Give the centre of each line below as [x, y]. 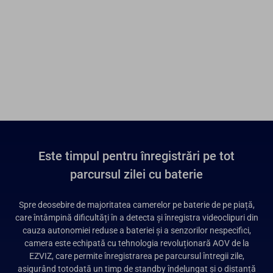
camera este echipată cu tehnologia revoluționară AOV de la [136, 243]
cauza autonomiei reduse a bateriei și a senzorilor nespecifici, [136, 230]
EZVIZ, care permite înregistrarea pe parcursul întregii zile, [136, 256]
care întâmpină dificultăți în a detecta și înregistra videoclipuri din [136, 217]
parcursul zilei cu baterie [136, 174]
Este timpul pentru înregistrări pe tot [136, 156]
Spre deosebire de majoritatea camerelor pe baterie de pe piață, [136, 204]
